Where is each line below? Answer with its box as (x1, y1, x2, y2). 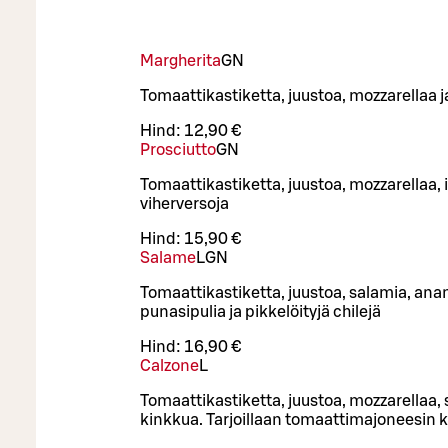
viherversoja (140, 195, 229, 212)
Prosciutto (140, 141, 216, 158)
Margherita (140, 52, 221, 69)
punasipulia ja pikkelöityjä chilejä (140, 303, 381, 320)
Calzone (140, 357, 199, 374)
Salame (140, 249, 196, 266)
